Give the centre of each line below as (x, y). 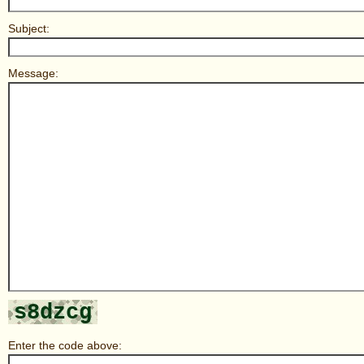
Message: (33, 73)
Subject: (29, 28)
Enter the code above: (65, 345)
